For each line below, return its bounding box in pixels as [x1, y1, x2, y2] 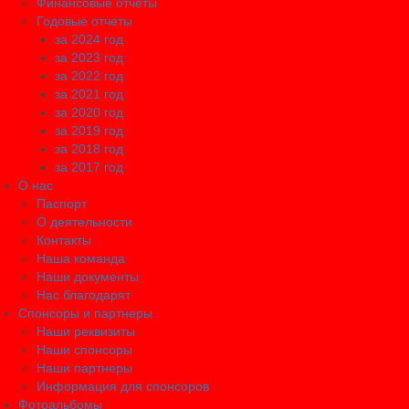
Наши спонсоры [37, 342, 132, 358]
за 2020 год [55, 105, 123, 121]
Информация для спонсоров [37, 379, 209, 394]
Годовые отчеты [37, 14, 132, 29]
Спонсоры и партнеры [18, 306, 152, 321]
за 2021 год [55, 87, 123, 102]
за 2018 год [55, 142, 123, 157]
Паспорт [37, 196, 87, 212]
